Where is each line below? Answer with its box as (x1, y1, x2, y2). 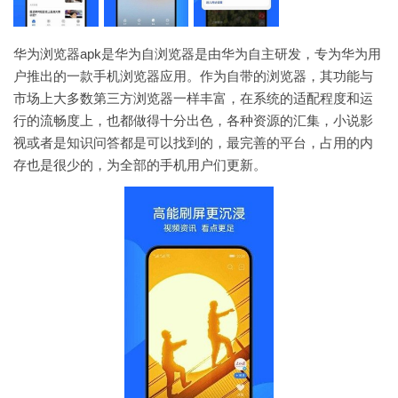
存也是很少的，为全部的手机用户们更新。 (13, 157, 267, 172)
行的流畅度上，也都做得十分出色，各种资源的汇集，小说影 (13, 113, 373, 128)
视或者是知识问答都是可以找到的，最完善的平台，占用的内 (13, 135, 373, 150)
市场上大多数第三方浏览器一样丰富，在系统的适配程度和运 (13, 91, 373, 106)
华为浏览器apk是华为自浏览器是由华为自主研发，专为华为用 (13, 46, 381, 61)
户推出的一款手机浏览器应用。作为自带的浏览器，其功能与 (13, 68, 373, 84)
